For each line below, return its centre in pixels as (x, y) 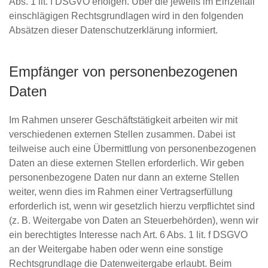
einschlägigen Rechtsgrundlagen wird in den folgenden (126, 16)
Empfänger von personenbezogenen (123, 71)
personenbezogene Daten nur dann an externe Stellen (124, 177)
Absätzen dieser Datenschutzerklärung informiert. (113, 30)
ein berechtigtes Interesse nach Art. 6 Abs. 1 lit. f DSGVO (128, 235)
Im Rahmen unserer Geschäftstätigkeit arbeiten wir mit (123, 120)
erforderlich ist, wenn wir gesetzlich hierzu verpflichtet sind (132, 206)
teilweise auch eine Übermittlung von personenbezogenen (133, 149)
